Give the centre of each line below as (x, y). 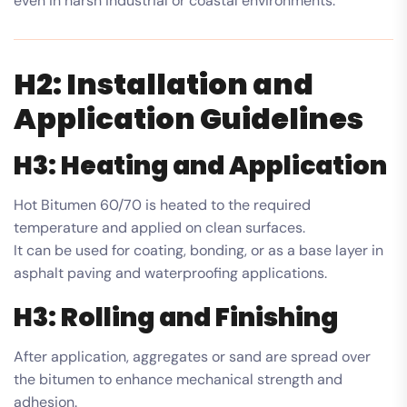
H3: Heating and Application (200, 165)
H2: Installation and (164, 84)
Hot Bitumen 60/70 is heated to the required (162, 204)
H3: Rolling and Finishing (176, 317)
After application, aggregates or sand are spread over (192, 356)
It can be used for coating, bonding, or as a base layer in (199, 250)
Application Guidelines (189, 118)
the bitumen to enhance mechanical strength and (178, 379)
